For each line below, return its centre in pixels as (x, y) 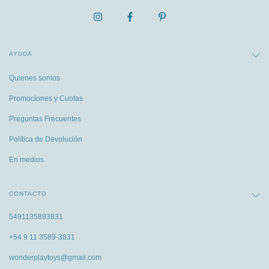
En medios (26, 159)
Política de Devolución (46, 139)
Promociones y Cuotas (46, 98)
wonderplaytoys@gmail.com (55, 257)
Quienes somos (35, 78)
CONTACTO (28, 193)
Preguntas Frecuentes (45, 119)
